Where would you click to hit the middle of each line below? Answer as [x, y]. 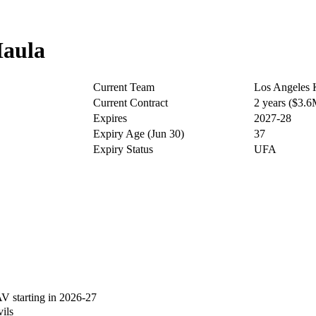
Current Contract [130, 102]
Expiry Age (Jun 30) [139, 133]
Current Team [124, 87]
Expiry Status [123, 149]
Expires [110, 118]
